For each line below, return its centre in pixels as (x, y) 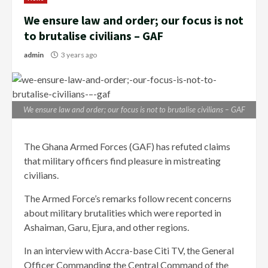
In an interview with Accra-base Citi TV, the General (129, 251)
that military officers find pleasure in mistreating (122, 161)
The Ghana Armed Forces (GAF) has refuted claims (127, 147)
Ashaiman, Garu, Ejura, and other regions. (106, 227)
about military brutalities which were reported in (123, 213)
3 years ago (79, 55)
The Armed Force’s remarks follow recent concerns (128, 199)
